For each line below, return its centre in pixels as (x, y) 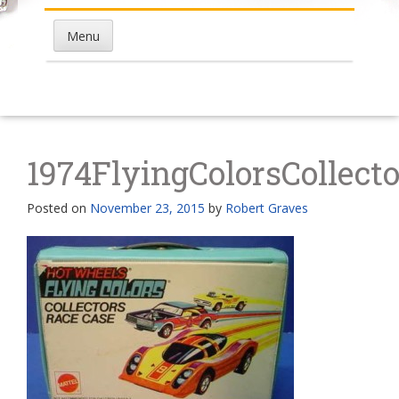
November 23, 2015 (147, 208)
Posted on (58, 208)
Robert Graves (267, 208)
